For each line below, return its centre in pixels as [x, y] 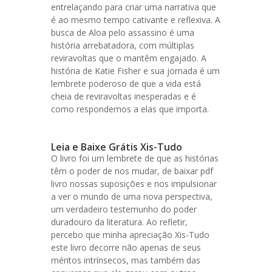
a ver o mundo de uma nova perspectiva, [132, 196]
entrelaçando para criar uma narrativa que [134, 7]
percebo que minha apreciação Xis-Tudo [130, 235]
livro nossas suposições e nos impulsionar [134, 184]
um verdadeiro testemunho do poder [124, 209]
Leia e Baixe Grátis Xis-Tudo [117, 147]
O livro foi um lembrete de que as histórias [135, 158]
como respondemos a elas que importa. [130, 109]
